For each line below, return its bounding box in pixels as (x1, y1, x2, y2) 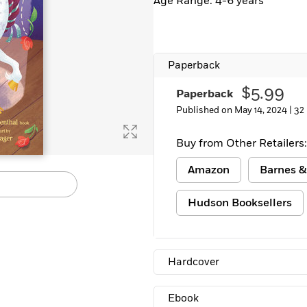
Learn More (25, 4, 76, 18)
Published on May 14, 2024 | (176, 104, 294, 116)
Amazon (188, 162, 230, 177)
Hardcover (168, 255, 219, 269)
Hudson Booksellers (188, 195, 292, 210)
